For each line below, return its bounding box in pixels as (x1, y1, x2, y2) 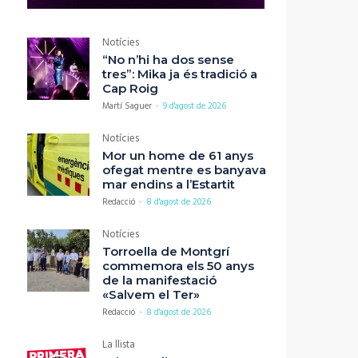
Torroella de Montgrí (102, 244, 229, 260)
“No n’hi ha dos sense (102, 52, 234, 68)
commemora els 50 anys (102, 258, 254, 274)
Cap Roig (102, 81, 158, 97)
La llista (102, 336, 135, 354)
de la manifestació (102, 272, 217, 288)
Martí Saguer (102, 99, 152, 114)
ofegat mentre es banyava (102, 162, 266, 178)
